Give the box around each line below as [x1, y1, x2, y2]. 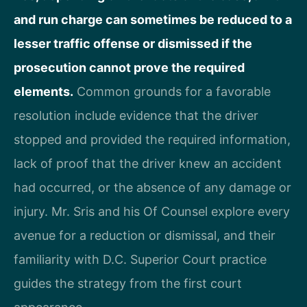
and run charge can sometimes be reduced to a [14, 12, 292, 27]
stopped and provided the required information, [14, 132, 291, 147]
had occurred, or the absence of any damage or [14, 180, 291, 195]
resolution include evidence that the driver [14, 108, 258, 123]
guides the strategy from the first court [14, 276, 242, 291]
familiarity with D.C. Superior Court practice [14, 252, 267, 267]
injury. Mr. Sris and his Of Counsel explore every [14, 204, 290, 219]
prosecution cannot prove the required [14, 60, 245, 75]
